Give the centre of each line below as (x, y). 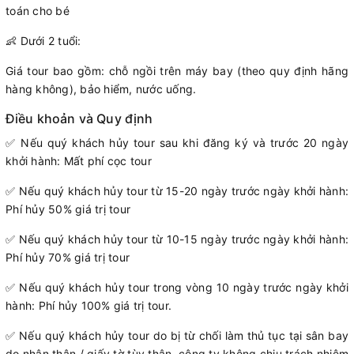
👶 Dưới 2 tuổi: (43, 40)
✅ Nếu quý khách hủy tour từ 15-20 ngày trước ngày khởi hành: (177, 190)
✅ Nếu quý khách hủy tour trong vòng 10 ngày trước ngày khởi (177, 287)
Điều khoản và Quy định (79, 118)
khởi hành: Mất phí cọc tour (79, 160)
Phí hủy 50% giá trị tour (68, 209)
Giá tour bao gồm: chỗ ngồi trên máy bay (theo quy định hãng (177, 70)
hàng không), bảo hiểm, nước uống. (101, 88)
